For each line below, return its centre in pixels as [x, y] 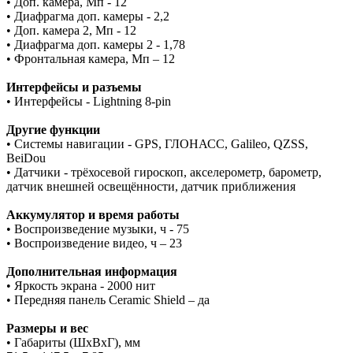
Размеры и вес [47, 328]
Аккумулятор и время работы [93, 214]
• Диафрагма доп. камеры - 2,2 [88, 16]
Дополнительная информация [92, 271]
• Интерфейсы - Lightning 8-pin [89, 101]
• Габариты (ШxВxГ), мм [73, 342]
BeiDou [26, 158]
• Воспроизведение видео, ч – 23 [94, 243]
